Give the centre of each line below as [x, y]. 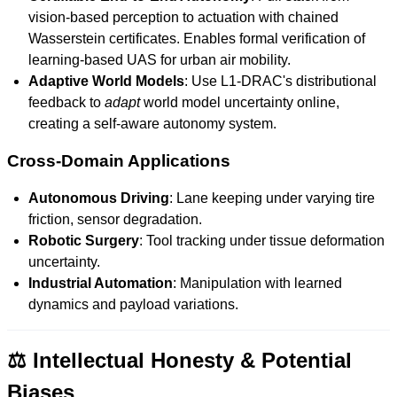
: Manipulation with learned [257, 283]
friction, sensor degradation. [115, 219]
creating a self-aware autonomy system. [152, 124]
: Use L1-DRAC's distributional [280, 81]
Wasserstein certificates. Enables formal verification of [197, 39]
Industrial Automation [101, 283]
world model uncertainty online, [240, 102]
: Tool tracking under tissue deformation [262, 241]
